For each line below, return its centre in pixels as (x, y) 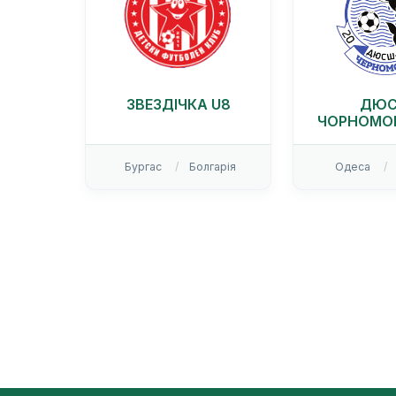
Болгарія (212, 167)
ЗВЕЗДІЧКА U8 (178, 105)
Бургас (143, 167)
